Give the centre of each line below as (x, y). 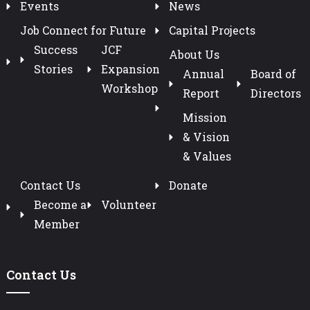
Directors (275, 93)
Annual (203, 73)
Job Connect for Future (83, 30)
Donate (188, 185)
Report (201, 93)
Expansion (131, 69)
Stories (53, 69)
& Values (207, 156)
